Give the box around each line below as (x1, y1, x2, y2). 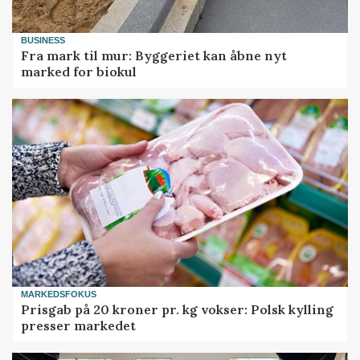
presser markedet (21, 317, 137, 333)
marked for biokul (21, 63, 137, 80)
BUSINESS (21, 35, 66, 46)
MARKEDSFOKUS (21, 289, 97, 300)
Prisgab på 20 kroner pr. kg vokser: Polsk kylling (21, 301, 334, 317)
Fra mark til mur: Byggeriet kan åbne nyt (21, 47, 288, 63)
